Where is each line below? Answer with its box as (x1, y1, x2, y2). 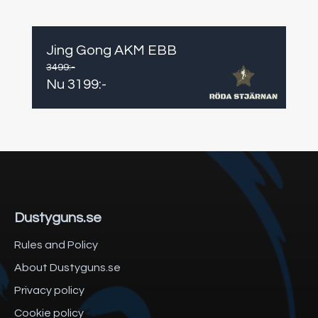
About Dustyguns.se (14, 262, 121, 273)
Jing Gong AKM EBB (45, 43, 177, 57)
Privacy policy (14, 285, 84, 296)
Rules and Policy (14, 239, 98, 251)
